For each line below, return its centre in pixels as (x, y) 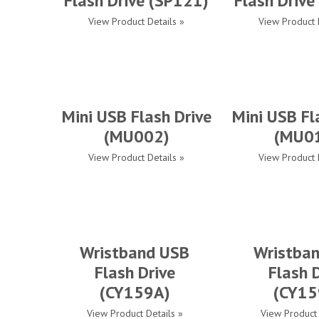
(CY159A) (135, 292)
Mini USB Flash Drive (136, 116)
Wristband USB (135, 252)
